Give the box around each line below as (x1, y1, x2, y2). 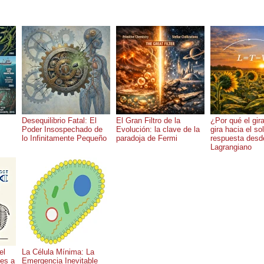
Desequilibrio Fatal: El (22, 116, 97, 126)
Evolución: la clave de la (116, 125, 200, 134)
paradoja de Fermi (116, 134, 177, 143)
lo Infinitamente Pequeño (22, 134, 107, 143)
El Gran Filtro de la (116, 116, 180, 126)
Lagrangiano (210, 143, 252, 152)
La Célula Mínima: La (22, 247, 94, 257)
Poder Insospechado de (22, 125, 103, 134)
